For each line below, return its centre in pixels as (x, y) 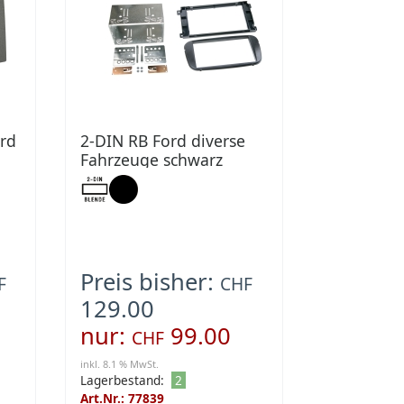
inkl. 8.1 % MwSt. (120, 364)
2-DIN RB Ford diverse (163, 141)
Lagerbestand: (123, 381)
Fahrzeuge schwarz (152, 160)
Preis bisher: (151, 282)
